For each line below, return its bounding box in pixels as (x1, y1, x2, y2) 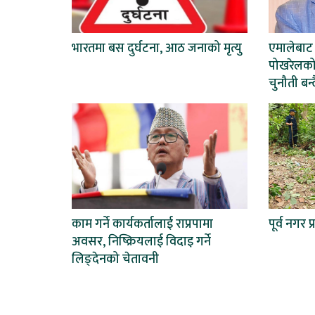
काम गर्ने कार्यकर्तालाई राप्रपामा (72, 213, 213, 235)
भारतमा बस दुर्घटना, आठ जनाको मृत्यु (72, 37, 242, 59)
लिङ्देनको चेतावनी (72, 248, 159, 270)
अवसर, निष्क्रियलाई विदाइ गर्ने (72, 231, 211, 252)
